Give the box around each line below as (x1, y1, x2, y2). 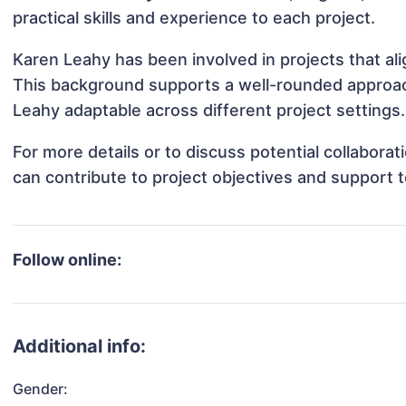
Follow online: (13, 250, 122, 270)
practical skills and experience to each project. (13, 8, 376, 28)
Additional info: (13, 335, 147, 358)
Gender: (13, 380, 69, 399)
